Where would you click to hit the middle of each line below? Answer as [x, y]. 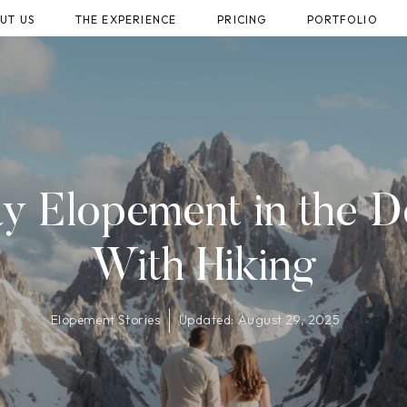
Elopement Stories [105, 320]
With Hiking [203, 269]
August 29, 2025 [289, 320]
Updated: [207, 320]
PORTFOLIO [342, 20]
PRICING [242, 20]
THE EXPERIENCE [126, 20]
